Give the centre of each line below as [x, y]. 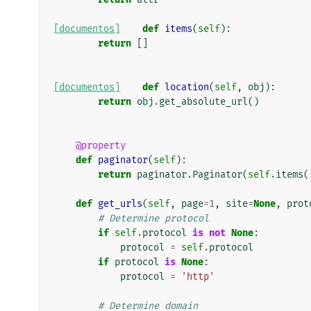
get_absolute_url [203, 101]
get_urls [120, 203]
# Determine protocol [153, 218]
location [187, 87]
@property [101, 145]
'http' [198, 276]
